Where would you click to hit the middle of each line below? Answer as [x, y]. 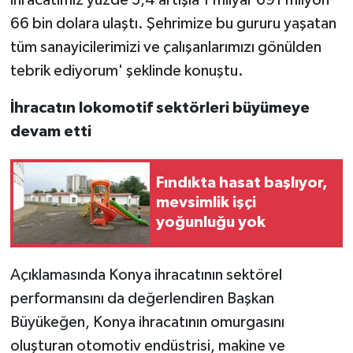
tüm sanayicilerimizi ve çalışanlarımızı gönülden [165, 47]
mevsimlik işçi [206, 203]
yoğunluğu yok [211, 223]
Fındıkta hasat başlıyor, [242, 183]
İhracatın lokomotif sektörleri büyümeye [160, 108]
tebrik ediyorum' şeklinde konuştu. [126, 71]
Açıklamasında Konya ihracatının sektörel [146, 275]
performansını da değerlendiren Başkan [142, 298]
